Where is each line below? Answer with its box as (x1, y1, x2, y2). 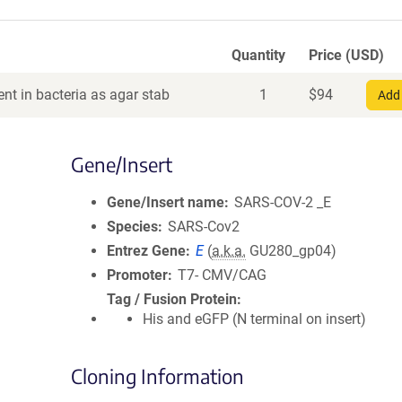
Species (107, 218, 158, 235)
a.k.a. (212, 242, 247, 259)
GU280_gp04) (246, 242, 337, 259)
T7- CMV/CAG (178, 267, 267, 284)
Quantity (232, 47, 285, 64)
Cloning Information (71, 363, 244, 389)
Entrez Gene (107, 242, 186, 259)
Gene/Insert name (107, 194, 224, 211)
